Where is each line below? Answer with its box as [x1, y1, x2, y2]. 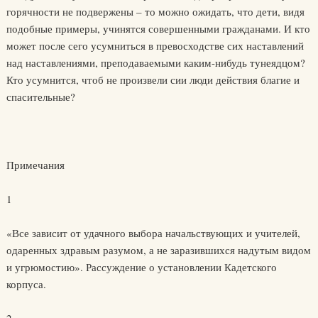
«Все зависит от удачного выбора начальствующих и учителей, [6, 226, 300, 241]
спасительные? [6, 89, 75, 104]
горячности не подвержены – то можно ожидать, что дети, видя [6, 4, 305, 19]
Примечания [6, 158, 65, 172]
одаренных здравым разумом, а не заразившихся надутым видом [6, 243, 311, 258]
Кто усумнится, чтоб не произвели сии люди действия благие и [6, 72, 300, 87]
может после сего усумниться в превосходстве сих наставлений [6, 38, 304, 53]
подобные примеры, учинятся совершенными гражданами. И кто [6, 21, 310, 36]
